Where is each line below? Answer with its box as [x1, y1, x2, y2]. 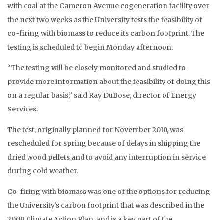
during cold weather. [7, 166, 78, 175]
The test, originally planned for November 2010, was [7, 125, 183, 134]
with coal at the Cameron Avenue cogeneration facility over [7, 1, 209, 10]
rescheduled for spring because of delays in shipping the [7, 139, 200, 148]
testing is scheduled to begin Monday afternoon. [7, 43, 173, 52]
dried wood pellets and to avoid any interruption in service [7, 153, 206, 162]
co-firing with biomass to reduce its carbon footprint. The [7, 29, 204, 38]
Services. [7, 105, 38, 113]
